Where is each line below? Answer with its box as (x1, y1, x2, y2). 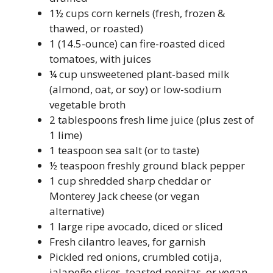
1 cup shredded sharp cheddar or (49, 173, 211, 188)
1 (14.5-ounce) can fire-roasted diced (49, 36, 225, 51)
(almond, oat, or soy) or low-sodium (49, 82, 221, 96)
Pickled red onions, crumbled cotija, (49, 249, 222, 264)
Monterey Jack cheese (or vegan (49, 188, 199, 203)
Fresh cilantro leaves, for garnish (49, 234, 205, 249)
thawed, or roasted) (49, 21, 143, 35)
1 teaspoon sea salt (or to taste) (49, 143, 199, 157)
